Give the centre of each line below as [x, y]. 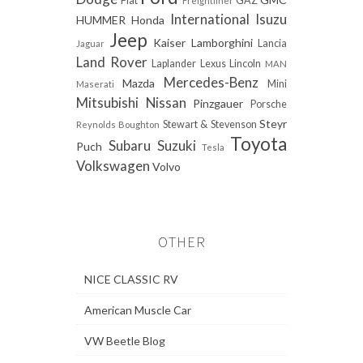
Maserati [95, 83]
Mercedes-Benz [211, 82]
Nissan [166, 102]
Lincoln [246, 63]
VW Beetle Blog [125, 340]
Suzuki [176, 145]
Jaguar [90, 43]
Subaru [129, 145]
